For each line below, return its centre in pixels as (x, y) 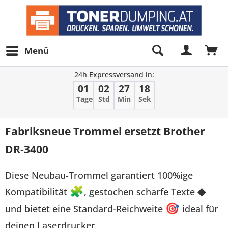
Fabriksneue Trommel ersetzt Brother (105, 131)
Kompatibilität (37, 192)
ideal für (199, 208)
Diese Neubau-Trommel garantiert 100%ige (99, 175)
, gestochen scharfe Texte (141, 192)
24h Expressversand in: (114, 75)
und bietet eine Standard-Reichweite (85, 208)
